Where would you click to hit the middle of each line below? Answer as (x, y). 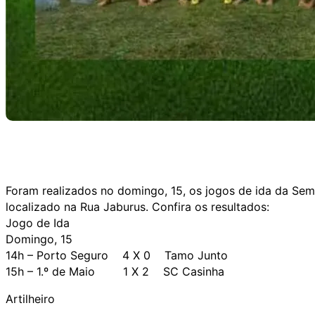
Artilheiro (30, 298)
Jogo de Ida (38, 223)
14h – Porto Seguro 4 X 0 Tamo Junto (117, 255)
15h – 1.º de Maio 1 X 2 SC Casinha (115, 271)
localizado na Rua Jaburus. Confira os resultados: (137, 206)
